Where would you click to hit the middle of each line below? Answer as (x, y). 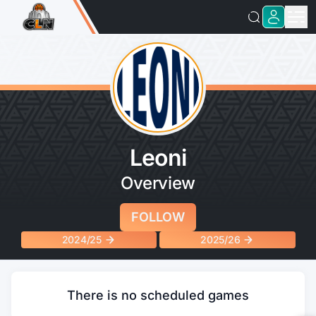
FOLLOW (158, 217)
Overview (158, 183)
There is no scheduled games (158, 295)
